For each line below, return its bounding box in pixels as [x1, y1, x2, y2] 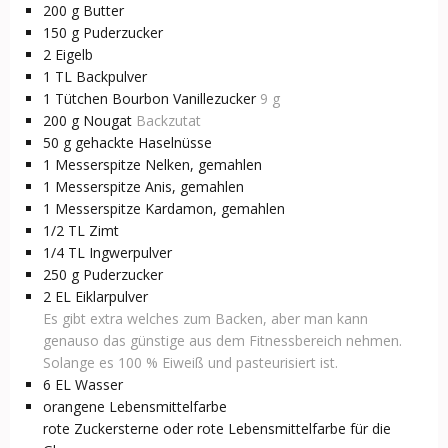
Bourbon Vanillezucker [112, 89, 256, 109]
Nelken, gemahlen [145, 155, 262, 175]
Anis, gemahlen [145, 177, 244, 197]
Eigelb [55, 45, 93, 65]
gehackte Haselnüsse [75, 133, 212, 153]
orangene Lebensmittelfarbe [43, 397, 227, 417]
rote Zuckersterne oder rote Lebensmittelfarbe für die [43, 419, 391, 439]
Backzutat [136, 111, 201, 131]
